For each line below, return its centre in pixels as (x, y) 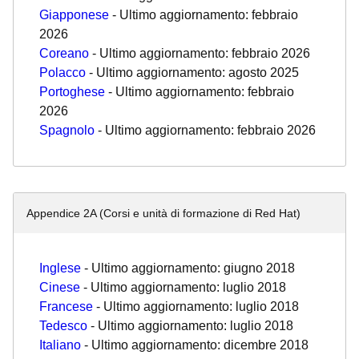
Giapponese (74, 15)
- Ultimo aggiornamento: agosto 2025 (192, 73)
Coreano (64, 53)
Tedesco (63, 326)
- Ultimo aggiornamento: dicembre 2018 (195, 345)
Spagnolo (67, 130)
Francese (66, 307)
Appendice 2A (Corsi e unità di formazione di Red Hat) (163, 213)
